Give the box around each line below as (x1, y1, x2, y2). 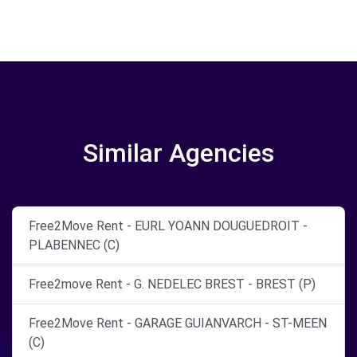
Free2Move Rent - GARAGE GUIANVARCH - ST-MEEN (29, 316, 327, 331)
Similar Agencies (83, 138, 274, 168)
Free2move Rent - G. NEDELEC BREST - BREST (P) (29, 277, 316, 292)
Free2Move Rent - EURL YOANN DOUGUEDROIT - (29, 218, 308, 233)
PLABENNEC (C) (29, 237, 120, 253)
